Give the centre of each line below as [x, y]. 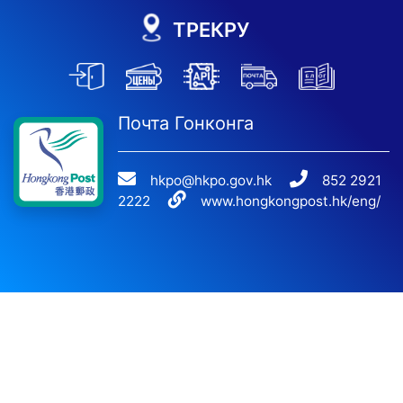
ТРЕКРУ [210, 30]
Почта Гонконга [186, 123]
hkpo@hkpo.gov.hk [211, 181]
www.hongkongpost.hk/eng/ [291, 201]
